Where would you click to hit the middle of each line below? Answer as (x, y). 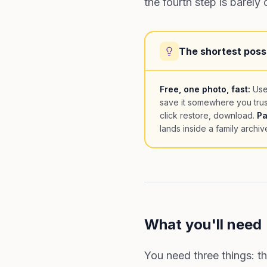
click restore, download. (208, 115)
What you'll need (203, 224)
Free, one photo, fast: (205, 89)
